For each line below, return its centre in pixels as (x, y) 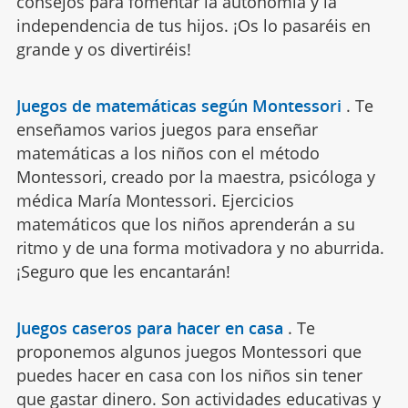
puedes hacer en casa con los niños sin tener (189, 375)
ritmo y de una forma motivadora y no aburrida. (200, 247)
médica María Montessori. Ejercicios (155, 200)
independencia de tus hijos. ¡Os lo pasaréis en (193, 25)
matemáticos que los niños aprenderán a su (185, 224)
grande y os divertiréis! (103, 49)
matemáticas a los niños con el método (168, 153)
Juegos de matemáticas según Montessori (178, 105)
